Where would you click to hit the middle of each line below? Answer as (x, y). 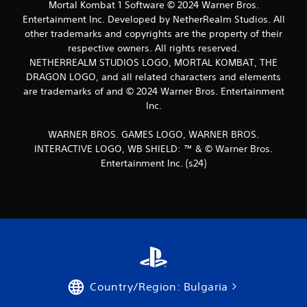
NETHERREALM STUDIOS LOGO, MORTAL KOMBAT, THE (153, 62)
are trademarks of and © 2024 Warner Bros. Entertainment (153, 91)
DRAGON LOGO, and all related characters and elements (153, 76)
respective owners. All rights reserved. (153, 48)
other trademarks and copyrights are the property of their (153, 33)
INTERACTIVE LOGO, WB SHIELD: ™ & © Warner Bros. (153, 148)
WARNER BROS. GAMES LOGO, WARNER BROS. (153, 134)
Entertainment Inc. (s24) (153, 163)
